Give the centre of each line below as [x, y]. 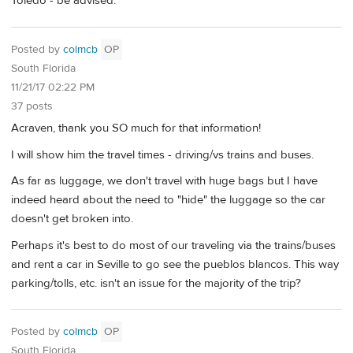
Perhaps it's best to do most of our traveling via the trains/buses [173, 245]
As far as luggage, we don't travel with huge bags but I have [164, 181]
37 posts [32, 106]
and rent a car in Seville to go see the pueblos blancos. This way [175, 264]
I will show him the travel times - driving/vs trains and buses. [162, 154]
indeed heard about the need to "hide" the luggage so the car [168, 200]
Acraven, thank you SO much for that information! [136, 128]
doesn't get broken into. [72, 219]
